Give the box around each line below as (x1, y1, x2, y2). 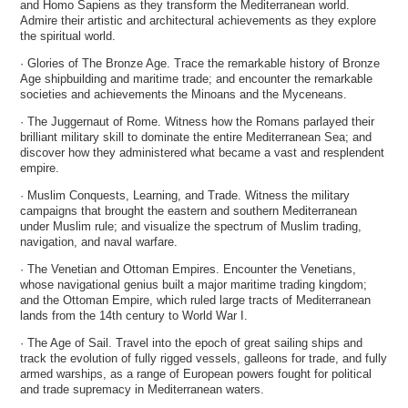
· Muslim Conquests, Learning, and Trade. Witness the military (20, 189, 351, 203)
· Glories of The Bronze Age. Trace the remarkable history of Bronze (20, 56, 381, 70)
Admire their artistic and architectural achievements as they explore (20, 13, 377, 27)
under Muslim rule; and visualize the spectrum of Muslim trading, (20, 219, 362, 234)
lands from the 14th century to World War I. (20, 309, 249, 323)
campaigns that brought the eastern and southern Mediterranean (20, 204, 358, 219)
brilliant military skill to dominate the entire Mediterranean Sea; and (20, 129, 372, 144)
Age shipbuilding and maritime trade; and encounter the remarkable (20, 71, 373, 86)
